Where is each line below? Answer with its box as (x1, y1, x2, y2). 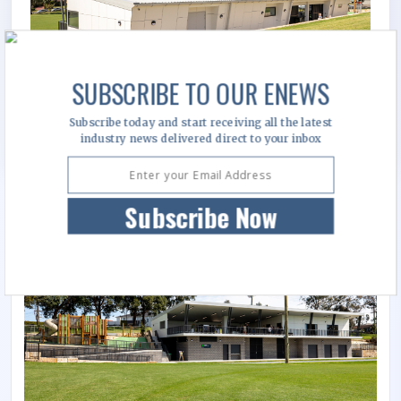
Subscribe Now (124, 198, 277, 236)
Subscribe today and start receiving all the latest (69, 115, 333, 130)
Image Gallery (24, 198, 149, 226)
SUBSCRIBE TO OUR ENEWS (72, 74, 329, 113)
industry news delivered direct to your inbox (80, 131, 321, 146)
